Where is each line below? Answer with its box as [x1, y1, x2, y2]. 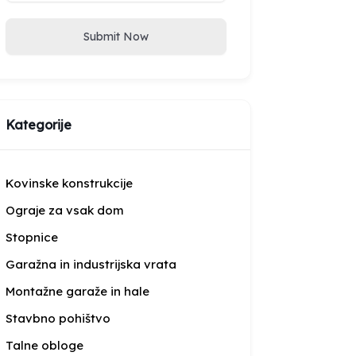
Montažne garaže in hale [6, 284, 149, 299]
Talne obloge [6, 338, 83, 353]
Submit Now [83, 29, 149, 44]
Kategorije [6, 117, 72, 133]
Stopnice [6, 230, 58, 245]
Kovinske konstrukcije [6, 176, 133, 191]
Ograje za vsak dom [6, 203, 124, 218]
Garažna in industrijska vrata [6, 257, 176, 272]
